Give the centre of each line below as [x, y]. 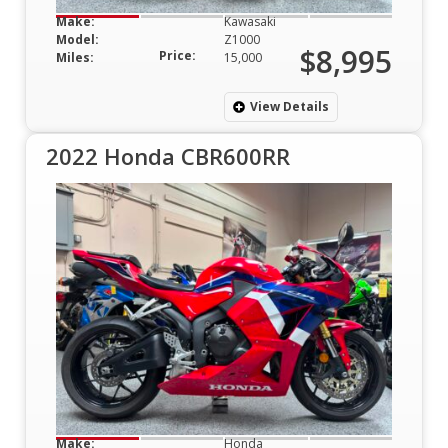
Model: [77, 39]
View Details [289, 106]
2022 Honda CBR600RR [168, 155]
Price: [177, 55]
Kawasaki [250, 21]
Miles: [75, 57]
